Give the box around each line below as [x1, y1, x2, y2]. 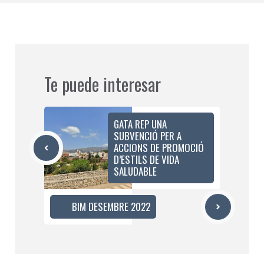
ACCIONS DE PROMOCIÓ [114, 140, 204, 155]
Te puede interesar [44, 70, 161, 97]
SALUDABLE [114, 163, 157, 179]
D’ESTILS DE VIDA [114, 151, 179, 167]
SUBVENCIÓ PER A [114, 128, 181, 143]
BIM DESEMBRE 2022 [72, 199, 150, 214]
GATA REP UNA [114, 116, 167, 131]
